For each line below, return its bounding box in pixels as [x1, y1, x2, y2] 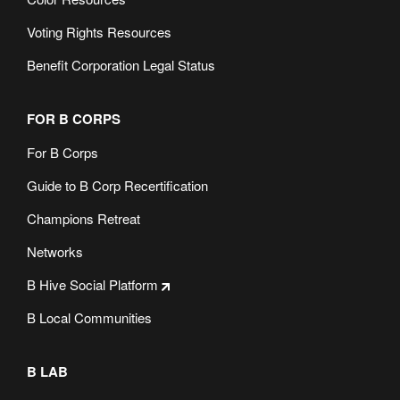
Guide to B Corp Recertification [27, 176, 208, 195]
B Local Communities [27, 308, 152, 327]
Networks [27, 242, 83, 261]
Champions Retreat [27, 209, 140, 228]
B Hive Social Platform [27, 275, 158, 294]
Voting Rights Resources [27, 22, 171, 41]
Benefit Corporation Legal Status [27, 55, 215, 74]
